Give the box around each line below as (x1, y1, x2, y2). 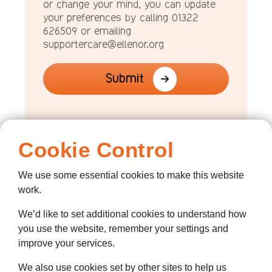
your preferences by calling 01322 (43, 12, 199, 24)
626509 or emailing (43, 25, 131, 38)
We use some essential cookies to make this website (18, 170, 244, 180)
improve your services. (18, 238, 115, 248)
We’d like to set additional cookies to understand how (18, 209, 246, 219)
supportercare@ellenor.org (43, 38, 164, 51)
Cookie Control (18, 138, 174, 161)
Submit (106, 71, 144, 86)
